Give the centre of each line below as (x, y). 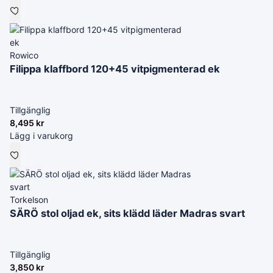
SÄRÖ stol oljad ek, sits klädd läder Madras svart (127, 213)
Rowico (24, 55)
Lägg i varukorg (41, 136)
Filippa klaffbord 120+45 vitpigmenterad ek (115, 69)
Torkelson (29, 200)
